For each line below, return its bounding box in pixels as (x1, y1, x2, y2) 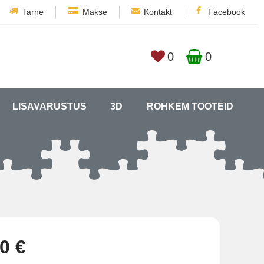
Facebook (208, 7, 245, 16)
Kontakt (144, 7, 172, 16)
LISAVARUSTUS (12, 101, 87, 111)
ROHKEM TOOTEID (146, 101, 233, 111)
